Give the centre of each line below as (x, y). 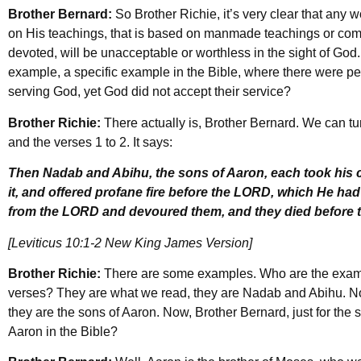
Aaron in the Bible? (63, 332)
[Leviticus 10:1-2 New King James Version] (130, 243)
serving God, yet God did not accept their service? (149, 92)
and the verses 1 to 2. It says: (90, 142)
